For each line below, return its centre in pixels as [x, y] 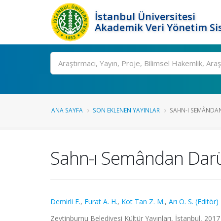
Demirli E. [65, 202]
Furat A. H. [101, 202]
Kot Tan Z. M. [143, 202]
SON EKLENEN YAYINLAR [126, 110]
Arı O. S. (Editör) [194, 202]
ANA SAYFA [67, 110]
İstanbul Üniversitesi [145, 17]
